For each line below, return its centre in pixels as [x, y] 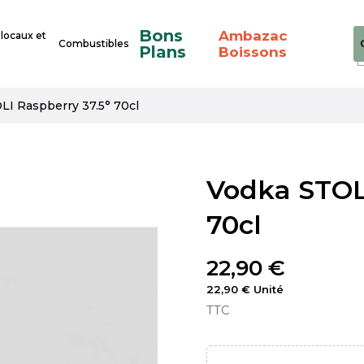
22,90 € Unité [245, 290]
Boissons [253, 52]
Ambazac [253, 36]
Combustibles [93, 44]
